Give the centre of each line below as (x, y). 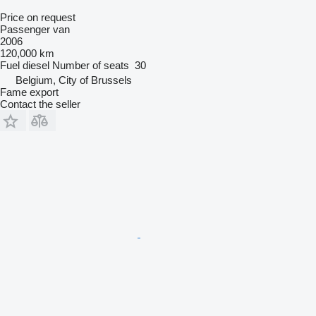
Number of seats (91, 65)
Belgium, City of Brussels (74, 80)
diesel (36, 65)
